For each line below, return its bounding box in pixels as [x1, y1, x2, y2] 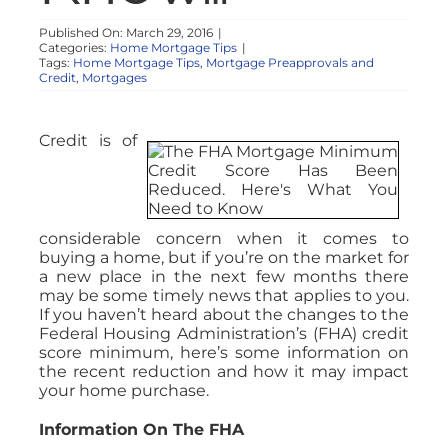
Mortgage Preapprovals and [205, 54, 374, 70]
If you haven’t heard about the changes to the [38, 304, 410, 324]
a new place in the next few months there [38, 266, 410, 286]
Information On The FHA [38, 419, 244, 439]
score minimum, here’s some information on [38, 342, 410, 362]
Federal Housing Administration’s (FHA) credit [38, 323, 410, 343]
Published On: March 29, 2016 [38, 24, 213, 40]
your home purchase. [38, 380, 209, 400]
